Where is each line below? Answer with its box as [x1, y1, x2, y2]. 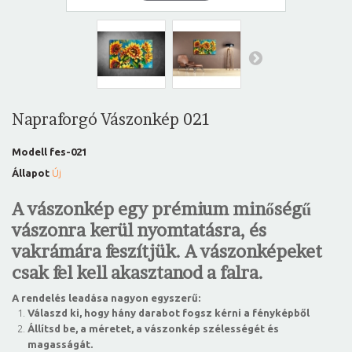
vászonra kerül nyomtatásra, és [12, 220, 266, 241]
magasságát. [27, 339, 93, 350]
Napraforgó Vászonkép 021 [12, 110, 211, 130]
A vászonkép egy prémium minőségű [12, 199, 311, 220]
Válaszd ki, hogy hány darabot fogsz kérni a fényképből [27, 307, 310, 319]
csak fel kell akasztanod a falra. [12, 262, 263, 284]
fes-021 [49, 146, 87, 158]
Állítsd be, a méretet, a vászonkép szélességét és [27, 323, 279, 335]
